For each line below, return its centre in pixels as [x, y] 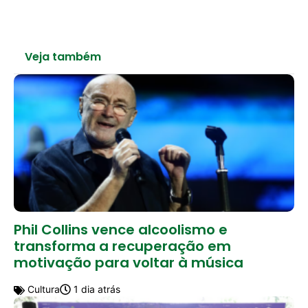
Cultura [42, 289]
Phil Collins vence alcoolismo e [121, 229]
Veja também [63, 56]
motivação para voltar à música [129, 262]
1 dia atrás [96, 289]
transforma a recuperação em [122, 246]
